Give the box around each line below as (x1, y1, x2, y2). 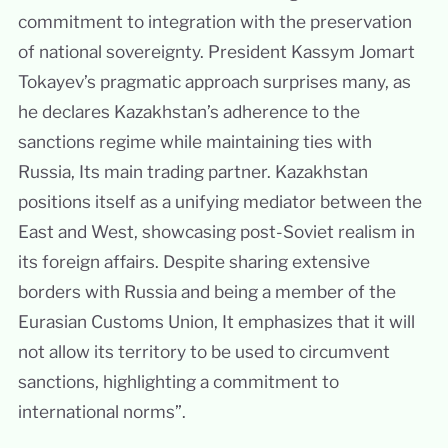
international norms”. (17, 401, 186, 423)
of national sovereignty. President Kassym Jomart (17, 41, 415, 63)
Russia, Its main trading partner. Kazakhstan (17, 161, 368, 183)
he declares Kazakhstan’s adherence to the (17, 101, 360, 123)
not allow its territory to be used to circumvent (17, 341, 390, 363)
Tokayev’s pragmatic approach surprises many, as (17, 71, 411, 93)
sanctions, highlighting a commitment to (17, 371, 339, 393)
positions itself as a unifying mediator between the (17, 191, 422, 213)
